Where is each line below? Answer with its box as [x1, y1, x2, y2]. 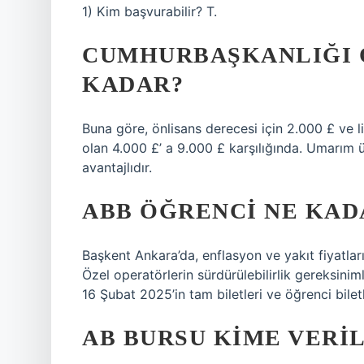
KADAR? [82, 71, 184, 97]
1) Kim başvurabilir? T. [82, 3, 217, 19]
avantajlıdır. [82, 159, 152, 175]
